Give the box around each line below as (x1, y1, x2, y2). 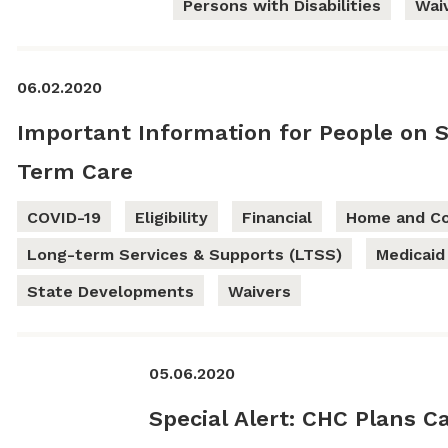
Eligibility (134, 208, 208, 228)
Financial (241, 208, 312, 228)
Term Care (16, 159, 133, 185)
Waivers (227, 282, 291, 302)
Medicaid (375, 245, 445, 265)
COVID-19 (26, 208, 101, 228)
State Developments (26, 282, 194, 302)
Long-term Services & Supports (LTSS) (26, 245, 342, 265)
